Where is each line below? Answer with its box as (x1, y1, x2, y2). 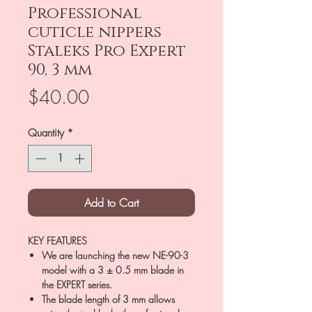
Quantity (28, 126, 64, 140)
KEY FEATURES (28, 233, 87, 247)
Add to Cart (84, 194, 139, 210)
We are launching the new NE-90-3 (42, 248, 189, 262)
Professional (28, 3, 142, 24)
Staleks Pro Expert (28, 40, 186, 62)
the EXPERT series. (42, 277, 112, 291)
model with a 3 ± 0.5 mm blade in (42, 263, 184, 276)
